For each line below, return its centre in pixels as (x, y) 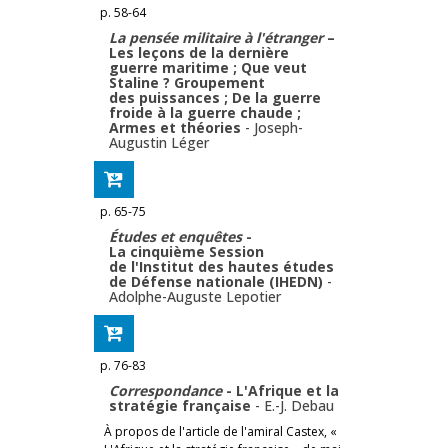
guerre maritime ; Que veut (208, 67)
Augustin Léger (159, 142)
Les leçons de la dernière (199, 52)
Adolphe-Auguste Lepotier (195, 296)
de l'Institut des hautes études (221, 266)
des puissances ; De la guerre (215, 97)
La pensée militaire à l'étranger (216, 37)
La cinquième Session (186, 251)
